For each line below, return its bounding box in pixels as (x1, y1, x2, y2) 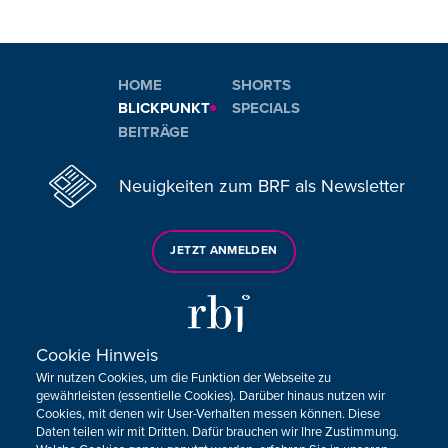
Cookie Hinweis (36, 344, 158, 366)
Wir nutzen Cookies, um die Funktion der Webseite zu (36, 370, 331, 386)
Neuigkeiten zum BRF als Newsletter (119, 175, 405, 198)
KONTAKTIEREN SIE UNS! (157, 409, 291, 423)
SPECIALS (232, 99, 300, 118)
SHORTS (232, 75, 291, 94)
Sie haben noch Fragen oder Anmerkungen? (86, 377, 362, 395)
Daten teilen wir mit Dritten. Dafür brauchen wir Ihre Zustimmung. (36, 424, 399, 440)
